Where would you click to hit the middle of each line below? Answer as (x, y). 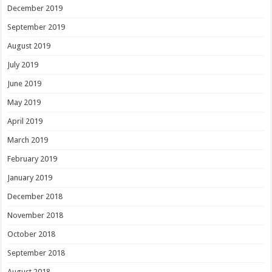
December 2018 (35, 196)
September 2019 (36, 27)
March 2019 (28, 140)
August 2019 (29, 46)
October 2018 (32, 234)
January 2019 (30, 177)
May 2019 (24, 102)
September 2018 (36, 253)
